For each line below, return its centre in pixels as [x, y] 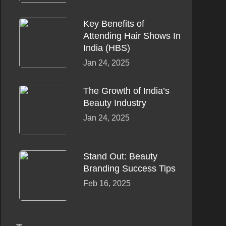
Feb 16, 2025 [107, 184]
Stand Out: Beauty [120, 157]
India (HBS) [106, 48]
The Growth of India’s [126, 91]
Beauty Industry [115, 103]
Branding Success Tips [129, 169]
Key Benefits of [114, 24]
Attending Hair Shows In [132, 36]
